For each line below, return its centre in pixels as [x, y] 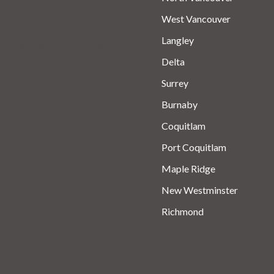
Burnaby [179, 104]
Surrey [175, 83]
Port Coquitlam [194, 147]
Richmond [182, 211]
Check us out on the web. [74, 47]
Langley [177, 40]
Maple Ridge [188, 168]
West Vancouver [196, 18]
